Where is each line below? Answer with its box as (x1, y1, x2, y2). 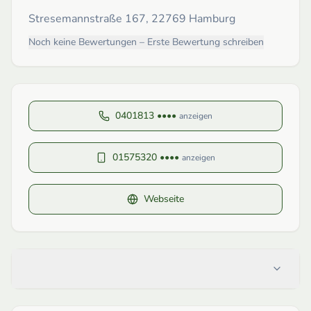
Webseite (144, 192, 184, 205)
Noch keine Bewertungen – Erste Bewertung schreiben (28, 35, 264, 49)
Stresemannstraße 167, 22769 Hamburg (28, 10, 235, 26)
